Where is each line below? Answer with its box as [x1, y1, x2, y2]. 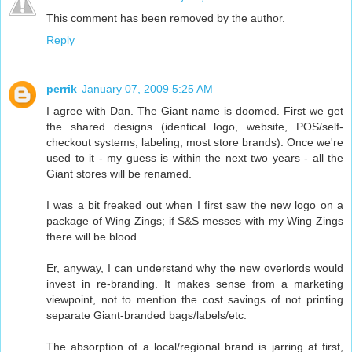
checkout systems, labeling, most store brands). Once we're [46, 136, 343, 149]
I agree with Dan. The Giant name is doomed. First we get [46, 104, 343, 118]
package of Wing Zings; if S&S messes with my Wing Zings [46, 214, 343, 228]
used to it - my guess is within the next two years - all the [46, 152, 343, 165]
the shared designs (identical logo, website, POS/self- [46, 120, 343, 134]
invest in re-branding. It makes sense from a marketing [46, 277, 343, 291]
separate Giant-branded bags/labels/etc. [46, 309, 247, 322]
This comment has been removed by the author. [46, 12, 285, 25]
